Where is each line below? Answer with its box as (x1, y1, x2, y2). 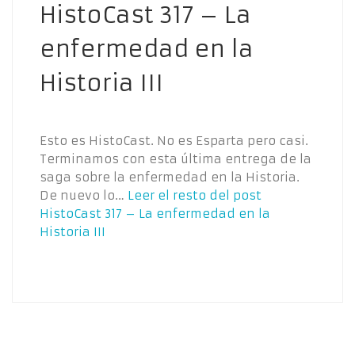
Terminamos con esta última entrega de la (40, 151, 311, 166)
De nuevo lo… (40, 187, 128, 203)
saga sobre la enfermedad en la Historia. (40, 169, 300, 185)
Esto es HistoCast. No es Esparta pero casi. (40, 132, 308, 148)
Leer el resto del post (128, 187, 261, 203)
